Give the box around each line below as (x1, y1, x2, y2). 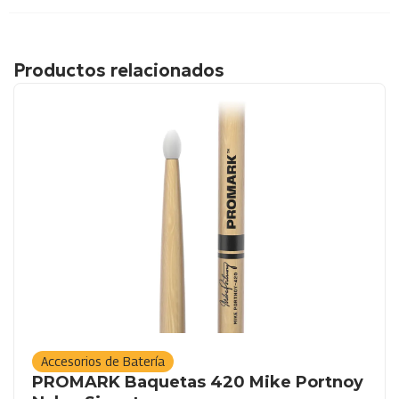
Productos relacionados (13, 59, 224, 82)
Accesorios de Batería (41, 354, 165, 369)
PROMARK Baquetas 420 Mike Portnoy (32, 372, 363, 392)
